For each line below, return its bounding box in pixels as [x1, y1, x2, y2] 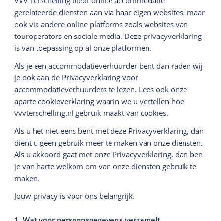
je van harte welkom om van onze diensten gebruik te [14, 161, 197, 171]
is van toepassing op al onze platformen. [14, 42, 152, 53]
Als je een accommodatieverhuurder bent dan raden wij [14, 60, 203, 71]
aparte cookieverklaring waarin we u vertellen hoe [14, 96, 184, 106]
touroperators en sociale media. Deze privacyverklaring [14, 31, 202, 41]
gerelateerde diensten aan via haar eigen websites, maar [14, 7, 205, 17]
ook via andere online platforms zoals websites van [14, 19, 188, 29]
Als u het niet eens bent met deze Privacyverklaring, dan [14, 125, 204, 136]
